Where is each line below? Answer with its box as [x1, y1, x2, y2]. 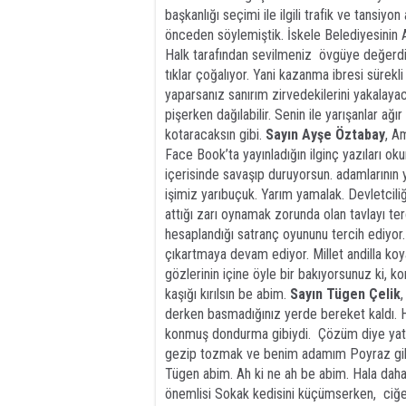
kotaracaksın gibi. [165, 126, 266, 143]
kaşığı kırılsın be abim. [165, 285, 290, 303]
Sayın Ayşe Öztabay [266, 126, 385, 143]
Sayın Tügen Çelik [290, 285, 401, 303]
